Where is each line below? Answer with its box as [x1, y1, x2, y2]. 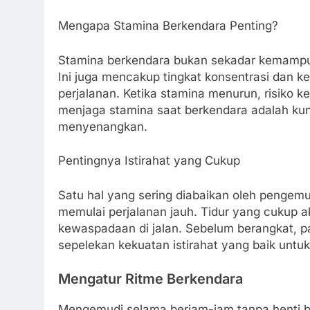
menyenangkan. [58, 119, 147, 134]
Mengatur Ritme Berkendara [58, 271, 243, 288]
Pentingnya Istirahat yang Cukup [58, 154, 240, 168]
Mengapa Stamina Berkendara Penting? [58, 19, 278, 33]
